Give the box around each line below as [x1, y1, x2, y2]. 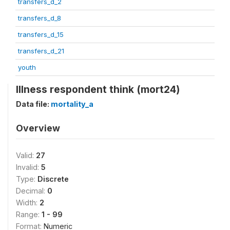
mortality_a [51, 100, 93, 108]
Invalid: [16, 163, 41, 171]
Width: [16, 198, 40, 207]
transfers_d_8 [18, 14, 61, 22]
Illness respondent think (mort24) [16, 83, 180, 95]
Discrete [37, 175, 69, 183]
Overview [16, 123, 60, 133]
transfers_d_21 [18, 47, 64, 55]
